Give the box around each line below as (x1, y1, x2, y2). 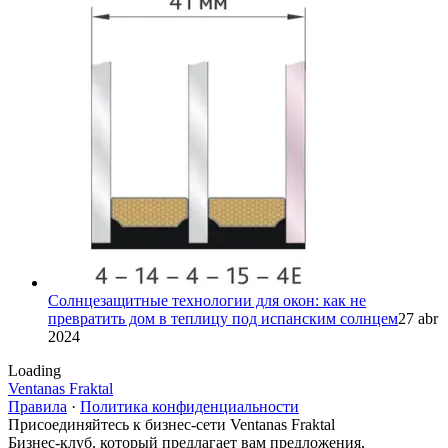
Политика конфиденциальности (80, 397, 299, 415)
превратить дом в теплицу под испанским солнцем (48, 309, 398, 327)
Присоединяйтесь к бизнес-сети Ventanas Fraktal (8, 415, 335, 433)
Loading (8, 361, 61, 379)
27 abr (398, 309, 438, 327)
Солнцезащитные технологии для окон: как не (48, 291, 366, 309)
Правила (8, 397, 67, 415)
